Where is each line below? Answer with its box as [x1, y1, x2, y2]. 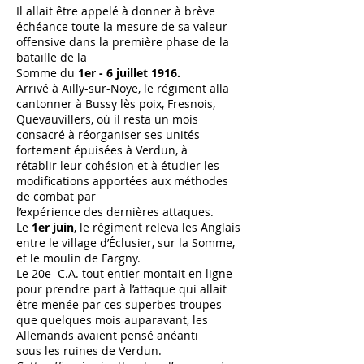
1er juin [28, 219, 74, 235]
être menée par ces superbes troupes [16, 297, 222, 312]
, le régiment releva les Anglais [74, 219, 240, 235]
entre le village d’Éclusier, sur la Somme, [16, 235, 235, 250]
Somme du [16, 65, 78, 80]
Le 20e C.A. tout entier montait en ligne [16, 266, 232, 281]
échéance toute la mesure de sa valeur [16, 19, 227, 34]
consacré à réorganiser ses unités [16, 127, 200, 142]
